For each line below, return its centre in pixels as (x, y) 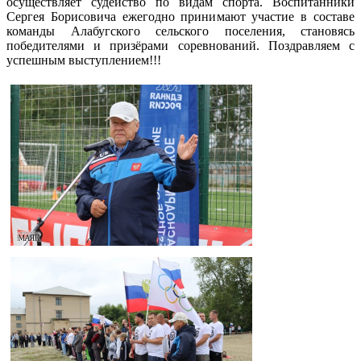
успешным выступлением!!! (84, 60)
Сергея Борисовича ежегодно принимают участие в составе (180, 16)
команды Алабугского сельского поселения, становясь (180, 31)
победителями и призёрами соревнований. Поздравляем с (180, 45)
